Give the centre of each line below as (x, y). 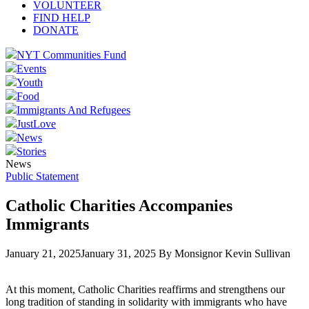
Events (31, 69)
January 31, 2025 (118, 253)
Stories (31, 151)
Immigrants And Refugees (73, 110)
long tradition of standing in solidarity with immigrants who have (146, 301)
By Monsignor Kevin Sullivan (225, 253)
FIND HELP (62, 18)
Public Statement (42, 176)
